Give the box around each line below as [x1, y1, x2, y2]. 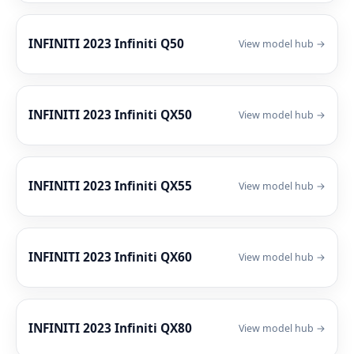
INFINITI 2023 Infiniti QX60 [28, 248, 192, 265]
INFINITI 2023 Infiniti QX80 [28, 319, 192, 337]
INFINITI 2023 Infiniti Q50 [28, 35, 184, 52]
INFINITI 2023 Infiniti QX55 [28, 177, 192, 194]
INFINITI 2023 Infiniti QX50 [28, 106, 192, 123]
